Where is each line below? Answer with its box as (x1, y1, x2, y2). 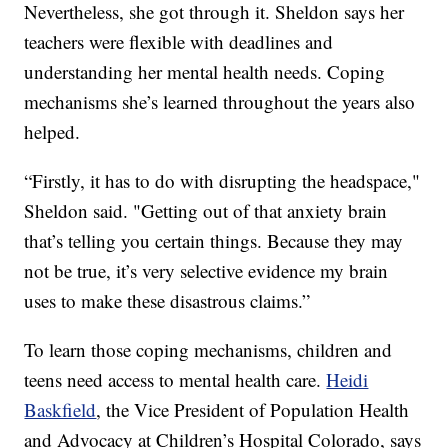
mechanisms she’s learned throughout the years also (24, 88, 416, 114)
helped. (24, 118, 81, 144)
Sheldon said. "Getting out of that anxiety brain (24, 197, 388, 223)
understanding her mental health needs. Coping (24, 58, 386, 84)
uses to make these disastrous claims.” (24, 287, 311, 313)
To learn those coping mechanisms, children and (24, 336, 393, 362)
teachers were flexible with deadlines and (24, 28, 334, 54)
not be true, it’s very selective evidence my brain (24, 257, 389, 283)
